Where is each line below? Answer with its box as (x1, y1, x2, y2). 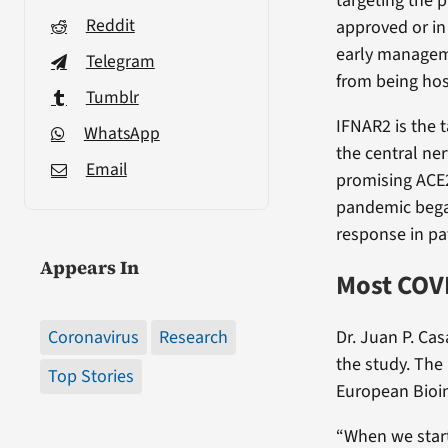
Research (158, 324, 228, 350)
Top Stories (47, 363, 134, 389)
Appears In (39, 254, 139, 280)
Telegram (85, 48, 155, 74)
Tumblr (85, 84, 139, 110)
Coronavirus (47, 324, 139, 350)
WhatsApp (83, 120, 160, 146)
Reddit (85, 12, 135, 38)
